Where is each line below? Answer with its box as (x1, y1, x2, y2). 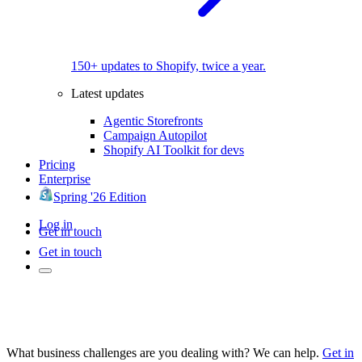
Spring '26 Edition (53, 189, 146, 204)
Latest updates (71, 86, 144, 100)
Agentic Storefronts (103, 113, 203, 128)
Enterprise (39, 171, 90, 186)
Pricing (39, 157, 75, 171)
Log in (39, 217, 73, 231)
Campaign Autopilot (103, 128, 207, 142)
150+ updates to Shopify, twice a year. (71, 58, 266, 73)
